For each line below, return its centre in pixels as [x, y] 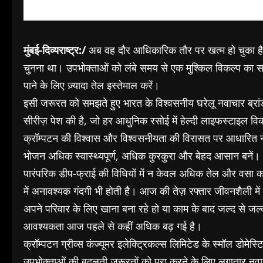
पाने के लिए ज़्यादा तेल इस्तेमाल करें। [92, 85]
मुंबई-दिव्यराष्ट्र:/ [55, 50]
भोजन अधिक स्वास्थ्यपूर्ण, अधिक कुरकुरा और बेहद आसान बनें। [142, 155]
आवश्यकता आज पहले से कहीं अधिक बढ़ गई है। [113, 226]
